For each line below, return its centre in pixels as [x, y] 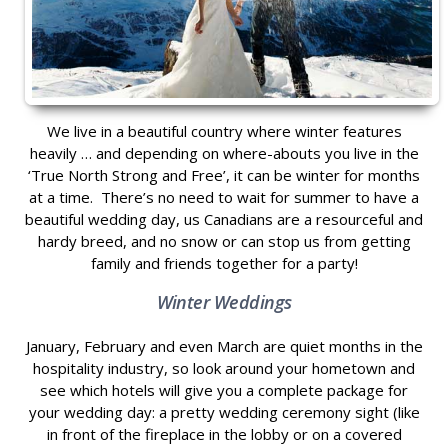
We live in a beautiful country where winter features [224, 131]
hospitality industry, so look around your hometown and [224, 368]
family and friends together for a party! [224, 263]
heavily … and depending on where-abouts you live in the [224, 153]
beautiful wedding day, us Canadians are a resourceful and [224, 219]
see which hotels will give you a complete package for [224, 390]
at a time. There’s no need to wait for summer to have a [224, 197]
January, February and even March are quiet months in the [224, 346]
